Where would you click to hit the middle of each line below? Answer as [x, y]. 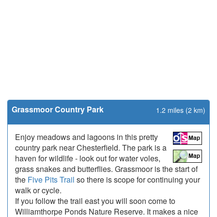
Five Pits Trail [51, 179]
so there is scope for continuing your [137, 179]
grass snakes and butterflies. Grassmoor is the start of [106, 169]
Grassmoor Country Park [58, 109]
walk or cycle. [38, 190]
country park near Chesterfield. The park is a [91, 147]
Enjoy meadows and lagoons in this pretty [86, 137]
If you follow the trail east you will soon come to [95, 201]
